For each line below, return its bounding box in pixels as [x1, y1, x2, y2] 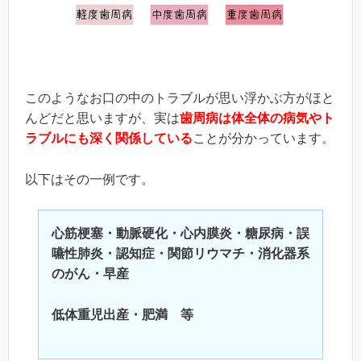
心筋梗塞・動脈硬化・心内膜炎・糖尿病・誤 [52, 226, 309, 241]
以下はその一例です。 [25, 172, 154, 186]
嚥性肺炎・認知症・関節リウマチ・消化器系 [52, 247, 309, 261]
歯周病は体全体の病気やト [180, 111, 334, 126]
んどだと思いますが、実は [25, 111, 180, 126]
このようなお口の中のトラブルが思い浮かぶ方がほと [25, 91, 334, 106]
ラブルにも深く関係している [25, 131, 193, 146]
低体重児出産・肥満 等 [52, 307, 193, 322]
